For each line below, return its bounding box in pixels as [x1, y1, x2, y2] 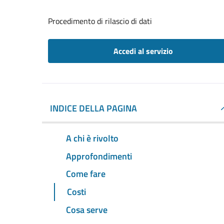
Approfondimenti [66, 149, 132, 163]
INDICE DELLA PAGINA [50, 101, 137, 115]
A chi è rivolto [66, 131, 118, 145]
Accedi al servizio [113, 45, 173, 57]
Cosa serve [66, 203, 107, 217]
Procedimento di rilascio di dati [48, 15, 152, 27]
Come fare [66, 167, 105, 181]
